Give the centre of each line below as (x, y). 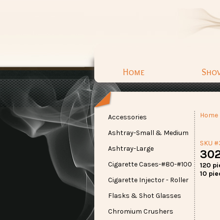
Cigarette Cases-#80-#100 (150, 164)
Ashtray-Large (131, 149)
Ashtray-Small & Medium (148, 133)
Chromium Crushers (141, 211)
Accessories (127, 117)
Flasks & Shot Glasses (145, 196)
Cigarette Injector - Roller (148, 180)
